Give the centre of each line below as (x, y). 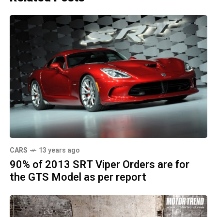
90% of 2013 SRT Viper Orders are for (100, 165)
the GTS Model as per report (78, 178)
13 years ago (59, 151)
